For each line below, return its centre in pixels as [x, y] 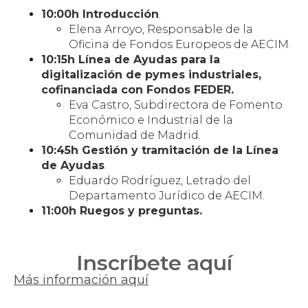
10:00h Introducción [100, 14]
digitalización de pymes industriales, [151, 74]
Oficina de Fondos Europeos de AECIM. [180, 44]
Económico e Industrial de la [151, 120]
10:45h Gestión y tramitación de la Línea [160, 150]
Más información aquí [81, 279]
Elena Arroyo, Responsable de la [161, 29]
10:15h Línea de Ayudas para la [131, 59]
